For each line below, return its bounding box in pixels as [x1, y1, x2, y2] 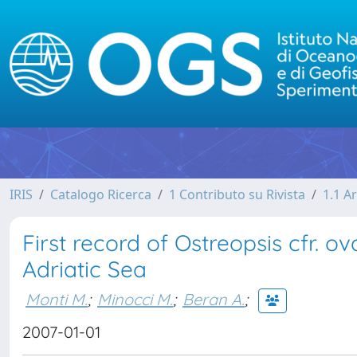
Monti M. [25, 288, 88, 309]
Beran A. [182, 288, 245, 309]
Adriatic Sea [22, 255, 147, 283]
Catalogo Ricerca [50, 186, 151, 203]
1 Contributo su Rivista [169, 186, 305, 203]
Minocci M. [97, 288, 173, 309]
